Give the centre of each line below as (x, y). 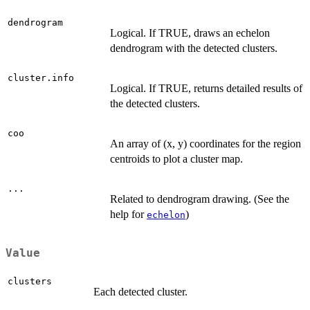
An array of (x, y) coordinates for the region (206, 143)
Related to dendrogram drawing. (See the (200, 199)
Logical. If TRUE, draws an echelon (190, 33)
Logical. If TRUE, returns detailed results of (206, 88)
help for (128, 214)
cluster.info (41, 77)
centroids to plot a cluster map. (176, 158)
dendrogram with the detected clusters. (194, 48)
